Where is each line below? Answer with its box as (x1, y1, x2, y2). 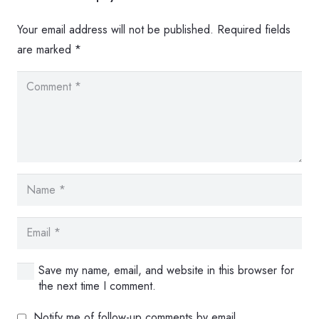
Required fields (217, 21, 291, 38)
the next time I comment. (38, 277, 157, 294)
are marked (17, 41, 75, 58)
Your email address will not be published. (17, 21, 214, 38)
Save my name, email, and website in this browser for (38, 261, 295, 278)
